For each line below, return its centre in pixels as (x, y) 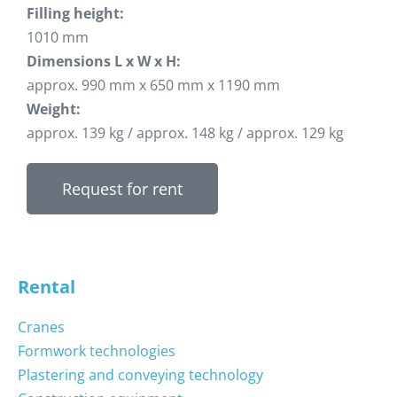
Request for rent (122, 189)
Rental (47, 287)
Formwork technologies (97, 351)
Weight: (54, 109)
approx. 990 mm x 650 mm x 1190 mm (153, 86)
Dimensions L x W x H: (104, 62)
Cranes (41, 327)
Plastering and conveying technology (140, 375)
